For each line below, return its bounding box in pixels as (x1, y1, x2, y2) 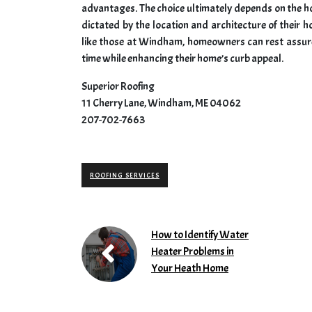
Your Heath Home (151, 261, 228, 276)
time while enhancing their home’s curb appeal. (81, 52, 283, 66)
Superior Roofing (81, 79, 155, 94)
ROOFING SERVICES (90, 171, 159, 180)
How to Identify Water (151, 228, 249, 242)
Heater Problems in (151, 244, 234, 259)
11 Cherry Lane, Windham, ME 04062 (81, 96, 241, 111)
